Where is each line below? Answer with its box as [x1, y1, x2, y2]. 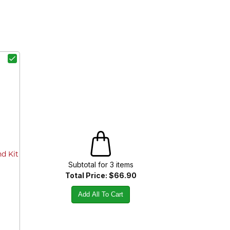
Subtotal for [68, 160, 110, 169]
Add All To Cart [78, 190, 123, 198]
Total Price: [65, 170, 109, 180]
